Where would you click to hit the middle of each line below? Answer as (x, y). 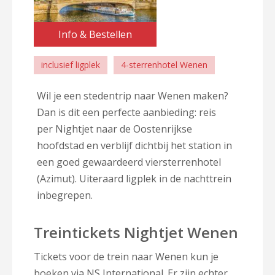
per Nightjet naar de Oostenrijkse (114, 129)
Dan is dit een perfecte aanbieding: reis (126, 112)
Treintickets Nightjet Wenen (136, 232)
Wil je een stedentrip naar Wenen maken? (133, 95)
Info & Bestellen (95, 34)
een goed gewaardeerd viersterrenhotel (129, 162)
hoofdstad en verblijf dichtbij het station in (134, 145)
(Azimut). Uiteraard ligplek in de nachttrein (134, 178)
